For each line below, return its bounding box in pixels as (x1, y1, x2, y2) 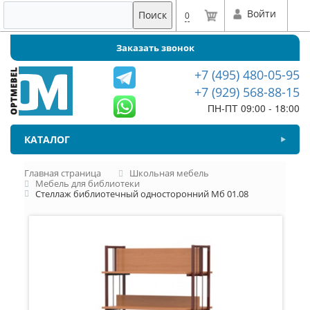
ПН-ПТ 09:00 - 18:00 (207, 101, 300, 115)
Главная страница (24, 167, 101, 179)
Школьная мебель (129, 167, 209, 179)
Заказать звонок (116, 42, 194, 54)
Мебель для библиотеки (35, 176, 140, 190)
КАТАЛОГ (24, 133, 70, 146)
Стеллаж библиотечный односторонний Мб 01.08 (35, 187, 248, 200)
